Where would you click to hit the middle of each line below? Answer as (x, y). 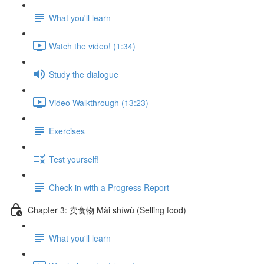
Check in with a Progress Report (109, 187)
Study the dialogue (84, 74)
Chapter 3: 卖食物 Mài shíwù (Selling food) (107, 209)
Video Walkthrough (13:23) (99, 102)
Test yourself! (74, 159)
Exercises (67, 131)
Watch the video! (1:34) (92, 46)
